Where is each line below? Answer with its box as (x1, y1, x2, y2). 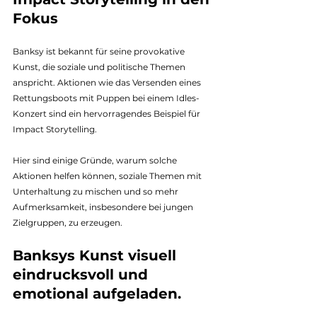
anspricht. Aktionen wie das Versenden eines (13, 77, 203, 88)
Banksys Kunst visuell (13, 247, 185, 265)
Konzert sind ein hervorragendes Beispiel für (13, 108, 202, 120)
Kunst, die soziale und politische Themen (13, 62, 188, 73)
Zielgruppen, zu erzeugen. (13, 217, 122, 229)
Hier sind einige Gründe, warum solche (13, 155, 179, 166)
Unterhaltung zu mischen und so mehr (13, 186, 180, 197)
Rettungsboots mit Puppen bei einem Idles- (13, 93, 200, 104)
